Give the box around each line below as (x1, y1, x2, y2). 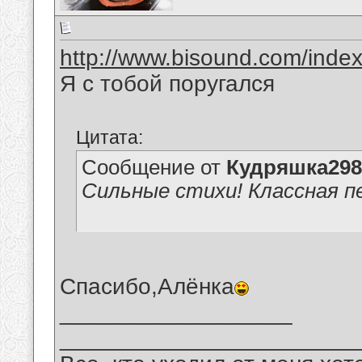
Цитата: (76, 127, 143, 149)
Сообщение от (82, 156, 226, 179)
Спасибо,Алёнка (60, 274, 234, 300)
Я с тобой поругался (60, 71, 275, 97)
